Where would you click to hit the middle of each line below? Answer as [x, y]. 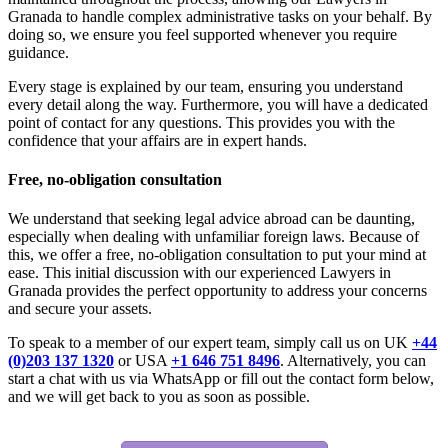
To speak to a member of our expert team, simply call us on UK [210, 343]
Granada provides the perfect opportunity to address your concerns [217, 291]
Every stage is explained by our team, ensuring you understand [205, 86]
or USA [142, 361]
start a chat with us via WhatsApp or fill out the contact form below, [221, 379]
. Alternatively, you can [353, 361]
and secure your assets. [80, 309]
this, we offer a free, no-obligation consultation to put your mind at [217, 255]
